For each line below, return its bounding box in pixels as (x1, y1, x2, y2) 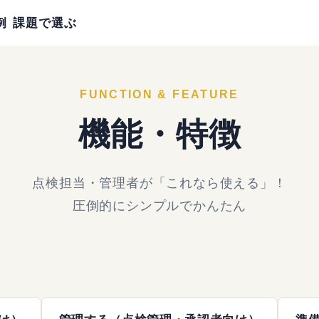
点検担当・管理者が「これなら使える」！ (32, 176, 287, 190)
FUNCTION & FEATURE (80, 88, 239, 100)
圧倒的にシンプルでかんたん (72, 199, 247, 213)
